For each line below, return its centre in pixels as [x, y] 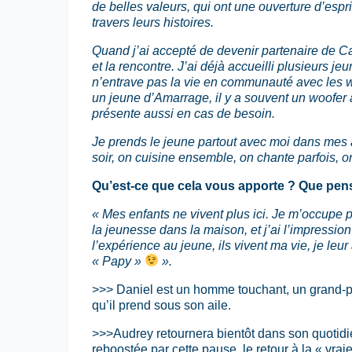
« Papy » [118, 261]
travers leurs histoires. [153, 22]
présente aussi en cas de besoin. [183, 113]
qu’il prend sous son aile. [161, 305]
